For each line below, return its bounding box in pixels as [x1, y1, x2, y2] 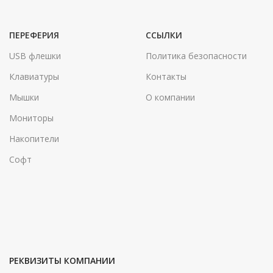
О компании [146, 91, 195, 104]
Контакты [146, 71, 186, 83]
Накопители [9, 133, 59, 145]
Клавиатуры [9, 71, 59, 83]
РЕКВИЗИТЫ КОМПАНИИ [9, 255, 115, 267]
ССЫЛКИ [146, 29, 182, 41]
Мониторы [9, 112, 54, 124]
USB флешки [9, 50, 61, 62]
